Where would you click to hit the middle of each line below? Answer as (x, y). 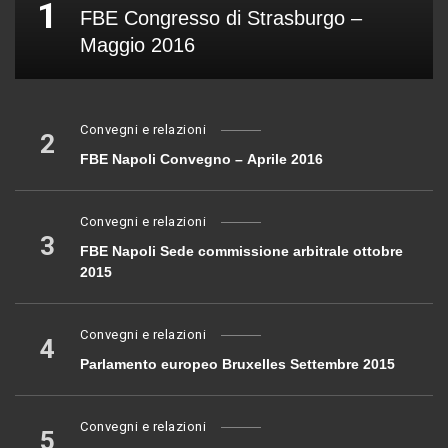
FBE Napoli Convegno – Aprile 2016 (201, 159)
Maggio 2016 (137, 45)
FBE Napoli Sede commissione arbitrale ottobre (241, 251)
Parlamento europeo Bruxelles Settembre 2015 (237, 364)
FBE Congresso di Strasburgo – (221, 18)
